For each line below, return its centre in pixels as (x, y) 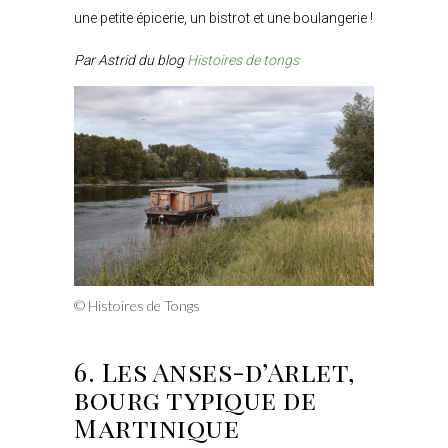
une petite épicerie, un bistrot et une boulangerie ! (223, 17)
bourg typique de (195, 399)
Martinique (157, 427)
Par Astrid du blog (130, 59)
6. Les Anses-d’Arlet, (215, 371)
